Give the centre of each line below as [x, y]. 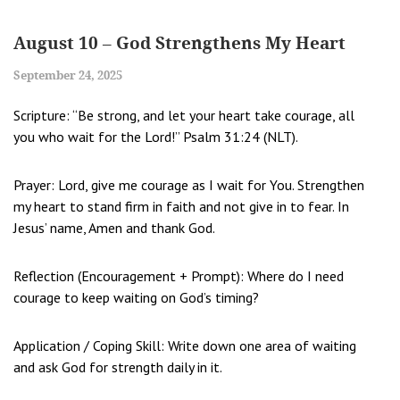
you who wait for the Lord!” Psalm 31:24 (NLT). [156, 136]
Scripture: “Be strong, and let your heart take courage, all [184, 115]
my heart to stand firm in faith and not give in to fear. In [181, 206]
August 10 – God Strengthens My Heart [179, 42]
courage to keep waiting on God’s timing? [136, 297]
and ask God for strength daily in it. [118, 367]
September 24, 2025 [68, 75]
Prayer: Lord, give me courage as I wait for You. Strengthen [189, 184]
